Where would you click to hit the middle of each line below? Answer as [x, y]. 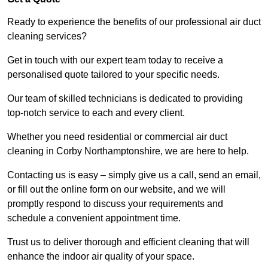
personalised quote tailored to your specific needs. [113, 75]
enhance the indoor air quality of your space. [101, 257]
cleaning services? [48, 36]
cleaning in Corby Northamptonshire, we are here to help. [129, 151]
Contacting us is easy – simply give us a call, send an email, [134, 175]
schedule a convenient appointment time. [95, 218]
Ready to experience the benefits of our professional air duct [134, 22]
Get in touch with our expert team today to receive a [115, 60]
